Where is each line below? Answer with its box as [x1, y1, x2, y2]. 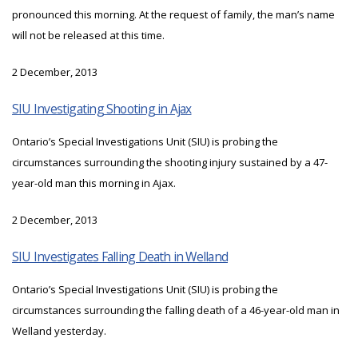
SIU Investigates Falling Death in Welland [12, 248, 229, 266]
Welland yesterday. [12, 324, 106, 339]
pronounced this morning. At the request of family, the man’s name [12, 7, 335, 22]
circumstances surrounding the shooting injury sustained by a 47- [12, 155, 328, 170]
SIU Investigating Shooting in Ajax [12, 100, 192, 118]
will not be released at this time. [12, 28, 165, 43]
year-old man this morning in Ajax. [12, 176, 176, 191]
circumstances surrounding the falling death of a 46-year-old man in [12, 303, 340, 318]
